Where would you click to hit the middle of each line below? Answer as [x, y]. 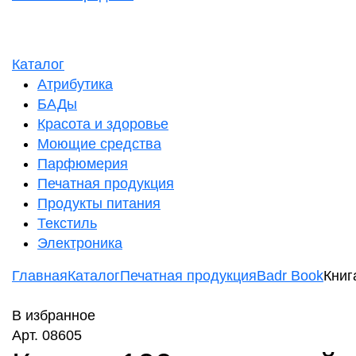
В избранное [54, 315]
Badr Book [290, 276]
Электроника [80, 243]
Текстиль [67, 223]
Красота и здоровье [103, 124]
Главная [40, 276]
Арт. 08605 [47, 335]
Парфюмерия [83, 164]
